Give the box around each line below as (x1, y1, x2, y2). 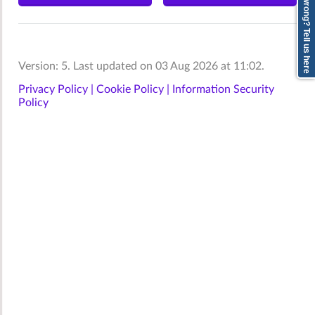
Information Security (172, 83, 274, 95)
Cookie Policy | (96, 83, 172, 95)
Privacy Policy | (18, 83, 96, 95)
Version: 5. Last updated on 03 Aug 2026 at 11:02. (18, 60, 264, 72)
